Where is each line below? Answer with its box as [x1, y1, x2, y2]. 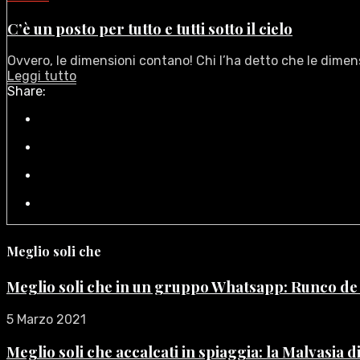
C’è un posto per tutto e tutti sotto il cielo [7, 18, 292, 39]
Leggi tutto [7, 68, 76, 84]
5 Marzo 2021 [6, 311, 86, 327]
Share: [7, 84, 46, 100]
